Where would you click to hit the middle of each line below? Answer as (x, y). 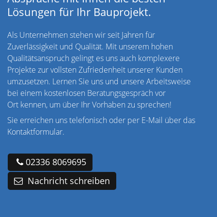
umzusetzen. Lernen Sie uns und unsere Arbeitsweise (99, 81)
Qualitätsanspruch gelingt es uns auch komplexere (93, 58)
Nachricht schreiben (67, 180)
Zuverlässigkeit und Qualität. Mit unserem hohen (90, 46)
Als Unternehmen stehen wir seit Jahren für (81, 35)
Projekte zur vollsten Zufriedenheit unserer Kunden (95, 70)
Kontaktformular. (36, 132)
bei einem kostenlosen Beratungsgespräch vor (86, 93)
